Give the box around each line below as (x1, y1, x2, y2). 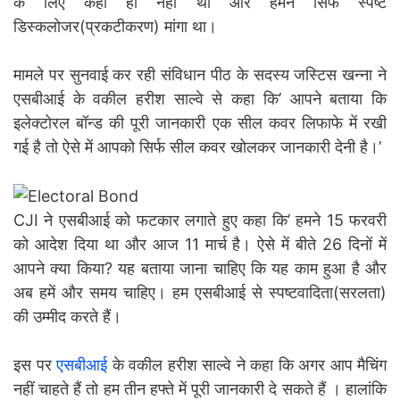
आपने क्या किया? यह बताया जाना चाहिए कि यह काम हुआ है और (13, 259, 387, 279)
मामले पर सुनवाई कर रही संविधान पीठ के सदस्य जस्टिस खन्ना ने (13, 64, 387, 84)
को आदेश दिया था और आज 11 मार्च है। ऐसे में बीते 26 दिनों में (13, 235, 387, 254)
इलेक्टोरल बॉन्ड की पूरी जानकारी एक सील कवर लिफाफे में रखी (13, 112, 387, 132)
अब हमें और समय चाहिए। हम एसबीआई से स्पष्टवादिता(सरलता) (13, 283, 387, 303)
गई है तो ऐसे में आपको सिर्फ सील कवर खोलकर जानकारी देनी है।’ (13, 137, 381, 156)
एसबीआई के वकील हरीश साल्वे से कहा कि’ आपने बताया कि (13, 88, 387, 108)
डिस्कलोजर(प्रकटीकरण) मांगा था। (13, 16, 217, 36)
